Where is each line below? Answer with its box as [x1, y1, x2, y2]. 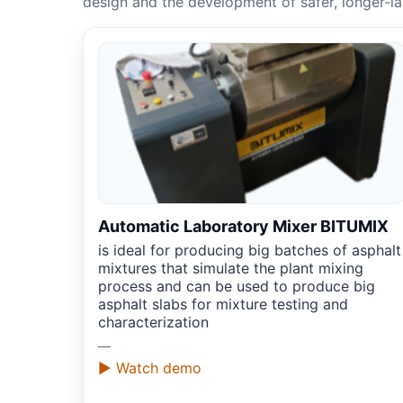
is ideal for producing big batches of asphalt [98, 241, 401, 260]
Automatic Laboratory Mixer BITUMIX [98, 217, 389, 237]
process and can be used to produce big [98, 277, 375, 296]
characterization [98, 313, 209, 332]
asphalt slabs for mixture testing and [98, 295, 348, 314]
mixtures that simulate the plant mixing [98, 259, 363, 278]
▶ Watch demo [98, 359, 201, 378]
